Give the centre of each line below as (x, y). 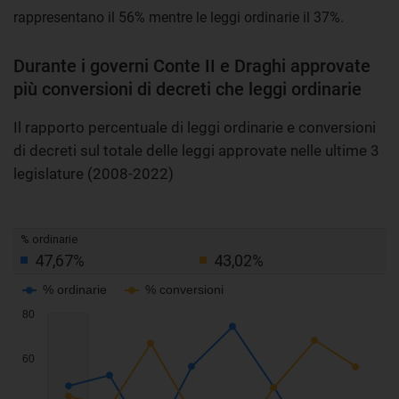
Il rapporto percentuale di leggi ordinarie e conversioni (195, 127)
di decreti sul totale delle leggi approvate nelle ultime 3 (196, 150)
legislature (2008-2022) (94, 173)
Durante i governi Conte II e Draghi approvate (192, 65)
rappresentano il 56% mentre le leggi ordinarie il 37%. (179, 17)
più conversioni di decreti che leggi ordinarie (187, 89)
